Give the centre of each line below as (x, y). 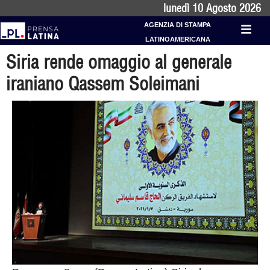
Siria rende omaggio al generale (119, 62)
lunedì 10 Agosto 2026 (212, 8)
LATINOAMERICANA (177, 39)
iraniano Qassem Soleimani (103, 84)
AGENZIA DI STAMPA (178, 25)
